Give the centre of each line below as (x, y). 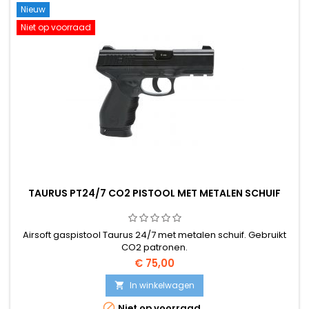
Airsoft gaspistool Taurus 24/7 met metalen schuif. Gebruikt (154, 235)
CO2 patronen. (154, 247)
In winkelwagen (162, 285)
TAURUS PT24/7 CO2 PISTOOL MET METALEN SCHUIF (154, 193)
